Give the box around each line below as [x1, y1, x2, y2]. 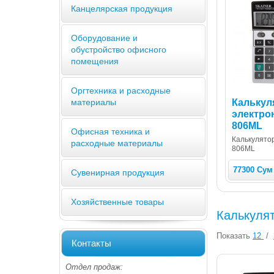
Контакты [72, 237, 111, 248]
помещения [71, 56, 119, 66]
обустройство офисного [71, 44, 166, 54]
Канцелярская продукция [71, 3, 172, 13]
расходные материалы [71, 138, 163, 148]
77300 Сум [233, 165, 273, 174]
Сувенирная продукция [71, 167, 165, 177]
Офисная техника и [71, 126, 150, 136]
